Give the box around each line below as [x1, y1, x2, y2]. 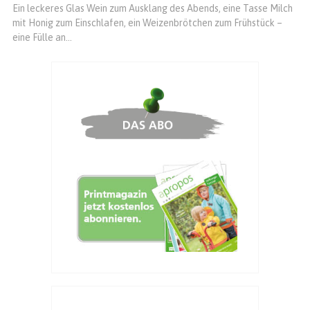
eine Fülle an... [12, 32, 72, 44]
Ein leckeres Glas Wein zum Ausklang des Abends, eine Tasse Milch [12, 3, 293, 15]
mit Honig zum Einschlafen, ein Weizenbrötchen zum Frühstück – [12, 17, 282, 29]
